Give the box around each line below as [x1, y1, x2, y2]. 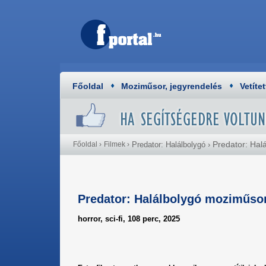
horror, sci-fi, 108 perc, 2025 [78, 214, 180, 223]
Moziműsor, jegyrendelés [121, 81, 222, 91]
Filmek [104, 140, 125, 148]
